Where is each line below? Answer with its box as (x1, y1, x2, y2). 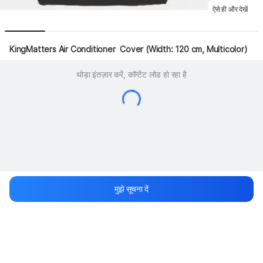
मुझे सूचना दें (114, 184, 149, 194)
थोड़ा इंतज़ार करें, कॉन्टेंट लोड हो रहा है (76, 69, 187, 79)
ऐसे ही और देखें (213, 5, 248, 14)
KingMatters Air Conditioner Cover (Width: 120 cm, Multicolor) (9, 44, 248, 54)
